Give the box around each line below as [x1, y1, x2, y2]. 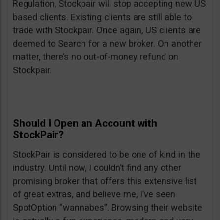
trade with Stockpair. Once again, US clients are [13, 25, 201, 36]
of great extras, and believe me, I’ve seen [13, 189, 175, 200]
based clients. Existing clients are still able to [13, 12, 192, 23]
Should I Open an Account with [13, 117, 157, 130]
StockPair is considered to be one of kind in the [13, 149, 200, 160]
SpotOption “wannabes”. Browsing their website [13, 202, 202, 213]
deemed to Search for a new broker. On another [13, 38, 202, 49]
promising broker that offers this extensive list [13, 176, 197, 187]
